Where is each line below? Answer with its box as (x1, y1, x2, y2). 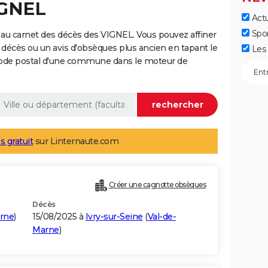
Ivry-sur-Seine (85, 211, 143, 223)
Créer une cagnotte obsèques (108, 180, 206, 190)
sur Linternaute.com (33, 136, 118, 147)
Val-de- (147, 211, 176, 223)
